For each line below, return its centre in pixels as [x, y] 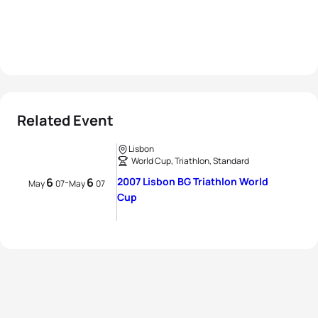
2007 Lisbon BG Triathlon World [193, 181]
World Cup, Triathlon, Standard [190, 161]
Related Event [65, 120]
